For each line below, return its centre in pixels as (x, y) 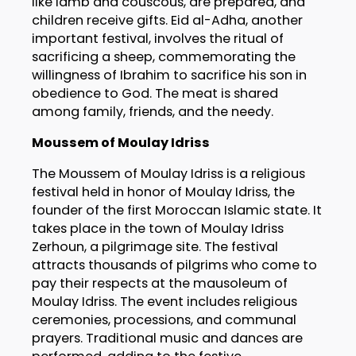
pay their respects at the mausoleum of (159, 284)
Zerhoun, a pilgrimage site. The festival (155, 247)
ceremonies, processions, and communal (164, 320)
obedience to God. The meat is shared (155, 93)
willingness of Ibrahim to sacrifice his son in (169, 75)
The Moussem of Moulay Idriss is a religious (168, 174)
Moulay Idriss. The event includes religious (164, 302)
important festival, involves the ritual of (157, 38)
